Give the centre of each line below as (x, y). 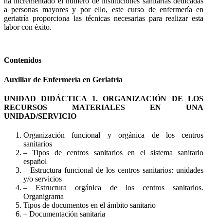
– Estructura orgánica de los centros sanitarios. (114, 188)
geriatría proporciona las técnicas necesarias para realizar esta (104, 18)
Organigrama (44, 197)
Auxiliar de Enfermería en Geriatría (63, 79)
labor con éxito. (28, 27)
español (35, 162)
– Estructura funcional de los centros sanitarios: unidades (114, 170)
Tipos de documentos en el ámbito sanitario (90, 205)
